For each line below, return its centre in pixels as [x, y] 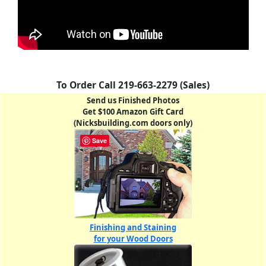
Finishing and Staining [133, 228]
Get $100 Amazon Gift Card [133, 112]
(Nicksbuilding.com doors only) [133, 123]
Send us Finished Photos [133, 101]
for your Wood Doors [133, 239]
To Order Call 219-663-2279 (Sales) [133, 85]
